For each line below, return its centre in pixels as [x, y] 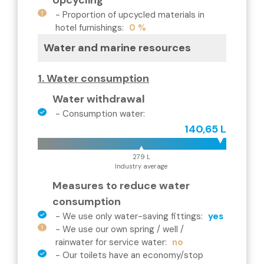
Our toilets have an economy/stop [133, 255]
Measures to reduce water [121, 186]
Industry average [141, 166]
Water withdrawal [99, 99]
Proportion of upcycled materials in [133, 15]
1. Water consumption [93, 78]
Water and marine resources [117, 48]
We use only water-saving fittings [132, 216]
